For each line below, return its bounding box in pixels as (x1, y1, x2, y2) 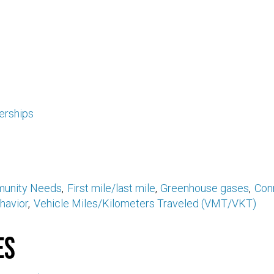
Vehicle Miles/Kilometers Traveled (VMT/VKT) (33, 196, 256, 210)
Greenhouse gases (160, 181, 250, 194)
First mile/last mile (67, 181, 155, 194)
